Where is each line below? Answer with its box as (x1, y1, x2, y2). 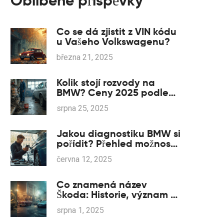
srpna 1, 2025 (56, 205, 104, 215)
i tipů (56, 147, 79, 160)
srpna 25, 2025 (56, 103, 108, 113)
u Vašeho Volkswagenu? (56, 35, 170, 48)
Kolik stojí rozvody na (56, 76, 155, 89)
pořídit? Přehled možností (56, 137, 177, 150)
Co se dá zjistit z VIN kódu (56, 25, 176, 38)
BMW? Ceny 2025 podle (56, 86, 168, 99)
